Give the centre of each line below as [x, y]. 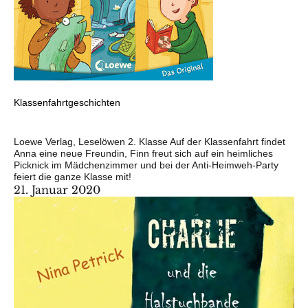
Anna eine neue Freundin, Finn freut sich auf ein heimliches [143, 154]
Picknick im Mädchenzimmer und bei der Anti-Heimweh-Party [146, 165]
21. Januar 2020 [57, 190]
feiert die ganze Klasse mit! [74, 177]
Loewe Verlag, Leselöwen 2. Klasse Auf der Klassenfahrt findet [150, 142]
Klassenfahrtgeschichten [67, 103]
